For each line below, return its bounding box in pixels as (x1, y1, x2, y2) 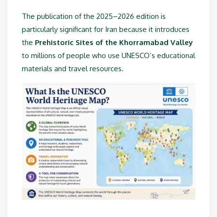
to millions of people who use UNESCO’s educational (22, 50, 195, 60)
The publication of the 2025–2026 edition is (22, 11, 166, 21)
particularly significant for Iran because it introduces (22, 24, 189, 34)
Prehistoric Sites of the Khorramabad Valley (35, 37, 193, 47)
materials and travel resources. (22, 63, 124, 73)
